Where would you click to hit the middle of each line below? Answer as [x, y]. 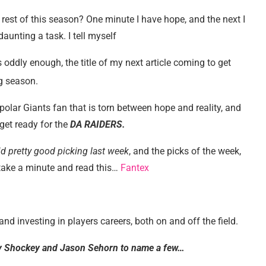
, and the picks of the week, [185, 151]
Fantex [135, 167]
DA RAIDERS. [98, 124]
